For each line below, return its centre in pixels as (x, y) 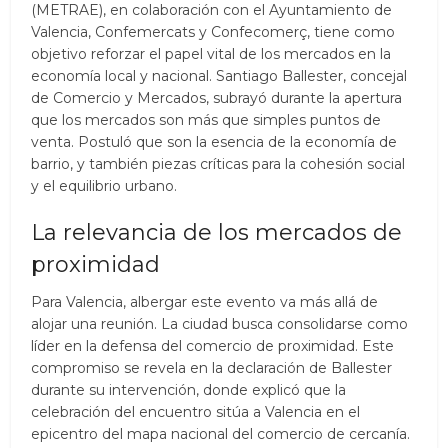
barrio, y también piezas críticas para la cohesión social (218, 163)
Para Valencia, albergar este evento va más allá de (205, 301)
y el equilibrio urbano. (104, 185)
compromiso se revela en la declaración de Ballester (212, 367)
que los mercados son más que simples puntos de (206, 119)
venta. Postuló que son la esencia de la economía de (214, 141)
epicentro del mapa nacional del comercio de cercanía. (221, 433)
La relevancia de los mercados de (217, 232)
